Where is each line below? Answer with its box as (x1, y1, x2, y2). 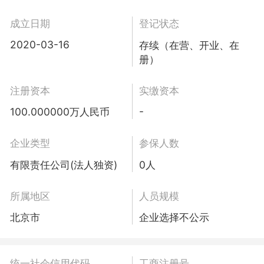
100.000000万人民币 (9, 105, 110, 118)
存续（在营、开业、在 (138, 38, 239, 51)
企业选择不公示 (138, 211, 209, 224)
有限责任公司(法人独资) (9, 158, 117, 171)
